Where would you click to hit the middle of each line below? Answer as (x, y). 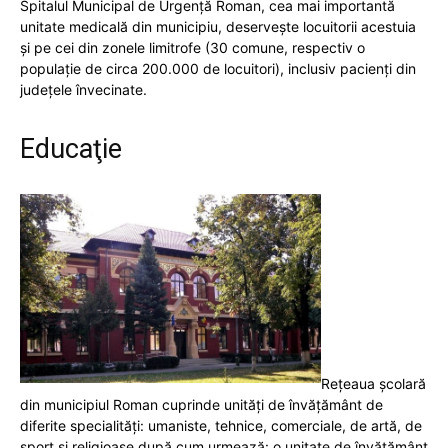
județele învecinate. (83, 89)
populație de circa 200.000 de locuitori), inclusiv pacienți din (218, 68)
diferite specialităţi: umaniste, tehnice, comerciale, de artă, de (221, 425)
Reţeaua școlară (373, 383)
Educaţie (71, 148)
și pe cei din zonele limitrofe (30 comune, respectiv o (192, 47)
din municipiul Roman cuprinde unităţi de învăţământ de (201, 404)
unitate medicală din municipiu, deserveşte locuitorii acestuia (218, 26)
